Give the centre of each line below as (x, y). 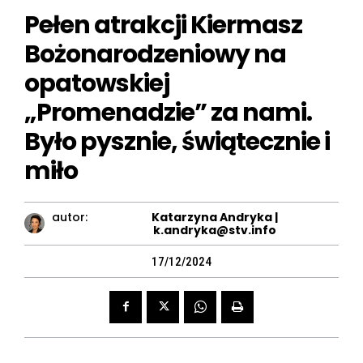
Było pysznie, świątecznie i (177, 141)
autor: (70, 217)
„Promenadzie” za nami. (168, 112)
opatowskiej (97, 83)
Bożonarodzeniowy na (155, 54)
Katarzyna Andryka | (214, 217)
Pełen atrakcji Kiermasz (163, 25)
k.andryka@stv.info (214, 230)
